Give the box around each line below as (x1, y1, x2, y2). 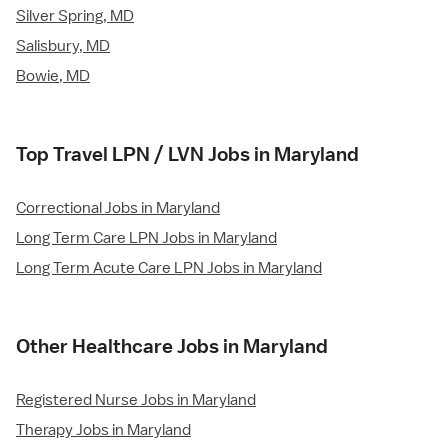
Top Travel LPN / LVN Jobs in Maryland (16, 142, 359, 167)
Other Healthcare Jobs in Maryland (16, 334, 328, 359)
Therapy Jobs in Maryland (16, 420, 191, 441)
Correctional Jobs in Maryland (16, 198, 220, 219)
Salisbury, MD (16, 36, 110, 57)
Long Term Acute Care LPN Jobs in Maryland (16, 258, 322, 279)
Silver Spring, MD (16, 6, 134, 27)
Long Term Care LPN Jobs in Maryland (16, 228, 277, 249)
